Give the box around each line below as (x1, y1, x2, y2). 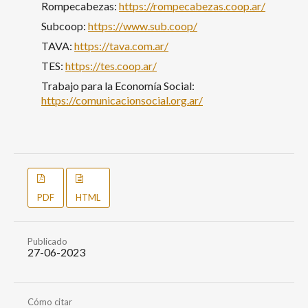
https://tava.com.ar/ (74, 38, 168, 52)
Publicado (27, 235, 67, 247)
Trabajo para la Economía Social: (41, 78, 195, 92)
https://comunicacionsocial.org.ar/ (41, 93, 203, 107)
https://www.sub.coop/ (88, 19, 197, 32)
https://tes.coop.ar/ (65, 58, 157, 72)
